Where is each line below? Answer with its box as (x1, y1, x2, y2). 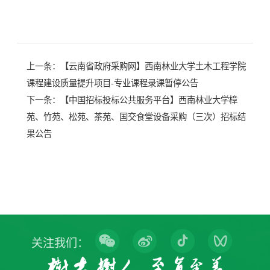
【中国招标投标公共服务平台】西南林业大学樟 (60, 95, 237, 105)
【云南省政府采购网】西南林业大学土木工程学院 (60, 61, 246, 72)
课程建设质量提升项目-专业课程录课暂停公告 (27, 78, 198, 89)
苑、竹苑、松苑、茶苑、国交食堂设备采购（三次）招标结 (27, 112, 246, 122)
